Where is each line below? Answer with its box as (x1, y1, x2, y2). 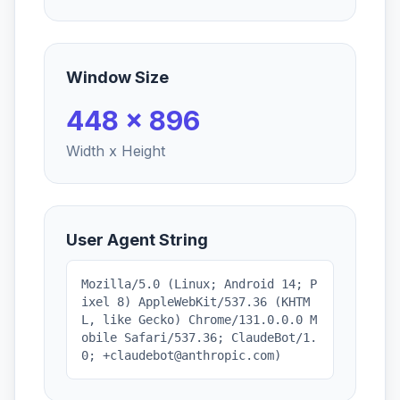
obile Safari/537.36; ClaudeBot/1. (81, 330, 317, 345)
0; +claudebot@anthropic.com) (81, 348, 281, 362)
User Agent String (66, 230, 208, 249)
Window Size (66, 68, 169, 87)
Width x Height (66, 142, 165, 160)
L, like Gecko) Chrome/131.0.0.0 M (81, 312, 317, 327)
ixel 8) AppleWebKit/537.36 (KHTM (81, 295, 310, 309)
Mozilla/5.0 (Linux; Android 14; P (81, 277, 317, 291)
